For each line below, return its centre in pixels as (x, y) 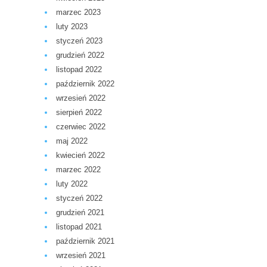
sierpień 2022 (79, 113)
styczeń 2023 (79, 41)
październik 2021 (85, 241)
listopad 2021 (79, 227)
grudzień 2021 (80, 213)
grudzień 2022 (80, 55)
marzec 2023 (78, 13)
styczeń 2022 (79, 198)
